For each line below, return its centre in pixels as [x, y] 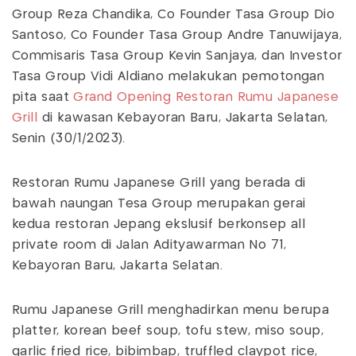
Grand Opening [122, 98]
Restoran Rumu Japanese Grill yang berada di [159, 184]
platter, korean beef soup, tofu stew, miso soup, [168, 331]
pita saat [43, 98]
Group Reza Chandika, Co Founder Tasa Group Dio [174, 15]
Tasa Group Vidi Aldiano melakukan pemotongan [168, 77]
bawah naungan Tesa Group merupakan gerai [159, 204]
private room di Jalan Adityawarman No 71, [149, 246]
